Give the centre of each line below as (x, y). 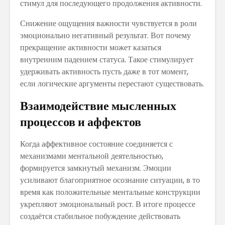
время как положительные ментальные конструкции (110, 192)
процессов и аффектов (81, 122)
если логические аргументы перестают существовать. (112, 83)
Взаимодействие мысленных (98, 105)
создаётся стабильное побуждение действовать (100, 216)
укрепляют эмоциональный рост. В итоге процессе (108, 204)
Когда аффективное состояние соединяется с (96, 144)
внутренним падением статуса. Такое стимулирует (107, 59)
